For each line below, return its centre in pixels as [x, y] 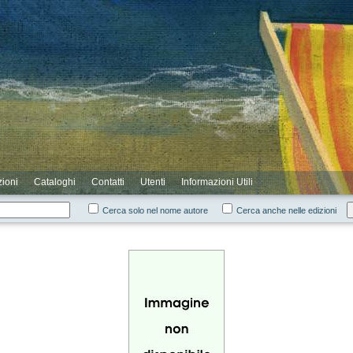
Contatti [108, 182]
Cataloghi [55, 182]
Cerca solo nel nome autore [155, 210]
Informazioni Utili [217, 182]
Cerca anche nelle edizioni [286, 210]
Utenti [153, 182]
